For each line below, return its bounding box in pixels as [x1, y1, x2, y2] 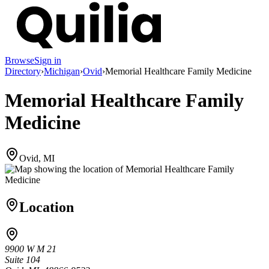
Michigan [44, 65, 80, 76]
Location [19, 199, 74, 215]
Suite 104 [5, 255, 40, 265]
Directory [5, 65, 41, 76]
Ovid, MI [19, 153, 55, 163]
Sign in [34, 55, 61, 65]
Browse [5, 55, 34, 65]
